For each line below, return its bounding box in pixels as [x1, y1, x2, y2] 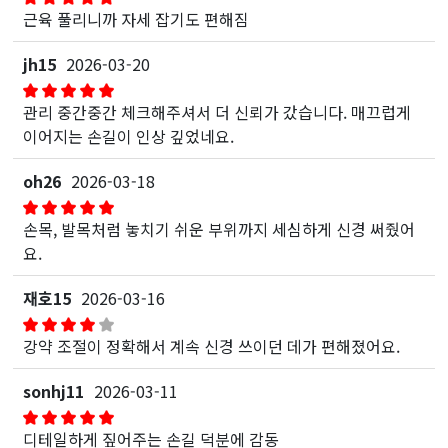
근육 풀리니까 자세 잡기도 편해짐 [23, 6, 250, 31]
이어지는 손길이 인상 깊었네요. [23, 123, 235, 148]
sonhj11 [23, 378, 85, 403]
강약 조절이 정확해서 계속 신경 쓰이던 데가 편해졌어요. [23, 333, 401, 358]
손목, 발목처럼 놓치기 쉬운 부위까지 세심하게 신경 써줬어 [23, 216, 416, 241]
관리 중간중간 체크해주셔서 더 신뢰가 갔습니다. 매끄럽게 [23, 99, 412, 124]
